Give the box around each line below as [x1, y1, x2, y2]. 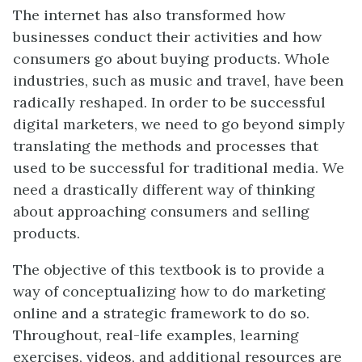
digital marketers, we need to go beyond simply [13, 115, 345, 133]
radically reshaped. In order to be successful [13, 93, 326, 112]
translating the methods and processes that [13, 137, 318, 155]
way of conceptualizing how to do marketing [13, 282, 326, 301]
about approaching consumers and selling [13, 202, 309, 221]
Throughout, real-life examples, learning [13, 326, 299, 344]
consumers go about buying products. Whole [13, 49, 330, 68]
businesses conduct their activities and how [13, 27, 322, 46]
